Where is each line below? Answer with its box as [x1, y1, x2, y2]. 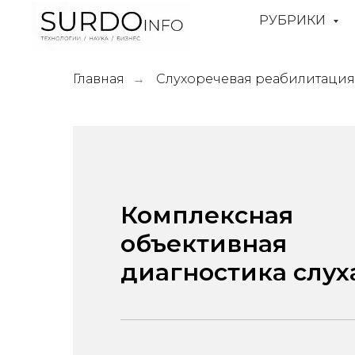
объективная [120, 229, 287, 258]
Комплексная [120, 200, 293, 230]
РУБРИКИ [259, 13, 329, 28]
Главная [73, 71, 124, 86]
